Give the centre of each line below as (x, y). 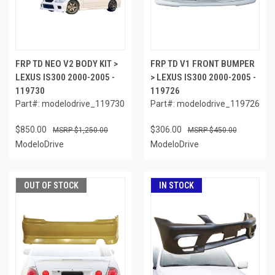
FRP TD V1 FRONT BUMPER (202, 64)
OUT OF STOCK (51, 186)
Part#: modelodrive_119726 (205, 104)
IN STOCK (176, 186)
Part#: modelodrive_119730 (70, 104)
